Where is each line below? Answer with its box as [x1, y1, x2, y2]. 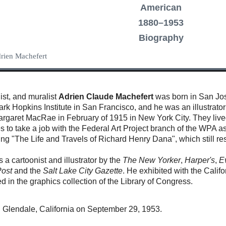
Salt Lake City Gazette [43, 166, 123, 176]
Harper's [185, 156, 215, 165]
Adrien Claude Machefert [59, 92, 154, 101]
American [140, 3, 182, 13]
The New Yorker [123, 156, 181, 165]
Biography [138, 33, 184, 43]
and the [12, 166, 43, 176]
